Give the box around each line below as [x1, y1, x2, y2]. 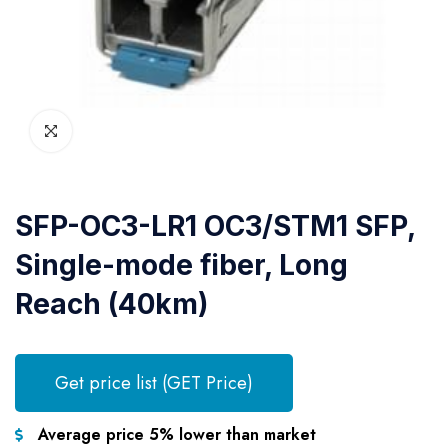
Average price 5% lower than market [37, 423, 316, 446]
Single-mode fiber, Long [15, 248, 348, 282]
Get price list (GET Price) [55, 370, 253, 396]
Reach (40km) [15, 287, 208, 321]
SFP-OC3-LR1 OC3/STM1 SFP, [15, 209, 415, 243]
